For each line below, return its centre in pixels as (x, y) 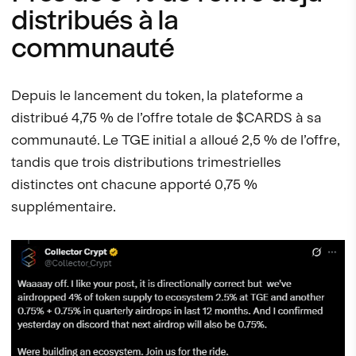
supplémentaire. (64, 207)
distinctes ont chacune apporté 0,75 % (134, 184)
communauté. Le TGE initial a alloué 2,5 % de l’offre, (175, 140)
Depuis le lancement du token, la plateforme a (157, 95)
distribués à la (95, 20)
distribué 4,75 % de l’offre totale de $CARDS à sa (166, 118)
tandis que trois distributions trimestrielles (146, 162)
